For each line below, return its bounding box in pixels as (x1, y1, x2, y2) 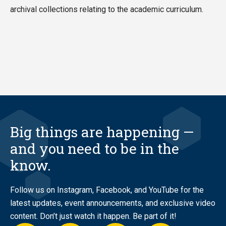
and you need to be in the (10, 139, 179, 158)
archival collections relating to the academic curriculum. (10, 5, 203, 14)
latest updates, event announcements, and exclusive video (10, 198, 215, 208)
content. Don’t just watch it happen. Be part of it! (10, 211, 177, 221)
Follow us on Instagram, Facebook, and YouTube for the (10, 185, 204, 195)
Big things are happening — (10, 123, 194, 141)
